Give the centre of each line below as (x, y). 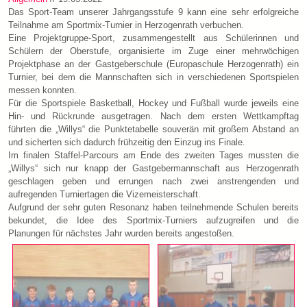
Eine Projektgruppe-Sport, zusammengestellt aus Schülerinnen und (153, 38)
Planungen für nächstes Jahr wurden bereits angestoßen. (121, 233)
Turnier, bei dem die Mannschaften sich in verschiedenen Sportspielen (153, 77)
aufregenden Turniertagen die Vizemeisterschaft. (105, 194)
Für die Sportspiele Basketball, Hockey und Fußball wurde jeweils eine (153, 103)
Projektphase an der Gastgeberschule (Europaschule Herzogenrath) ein (153, 64)
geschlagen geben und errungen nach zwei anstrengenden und (153, 181)
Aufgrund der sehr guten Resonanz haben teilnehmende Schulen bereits (153, 207)
